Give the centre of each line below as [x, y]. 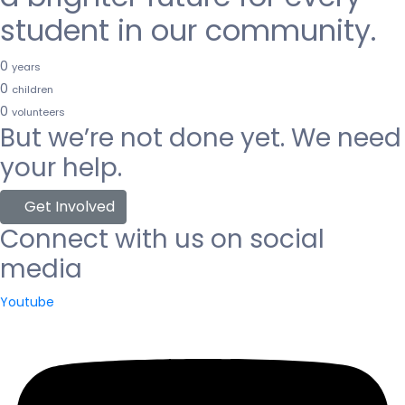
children [33, 90]
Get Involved [67, 207]
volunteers [38, 113]
